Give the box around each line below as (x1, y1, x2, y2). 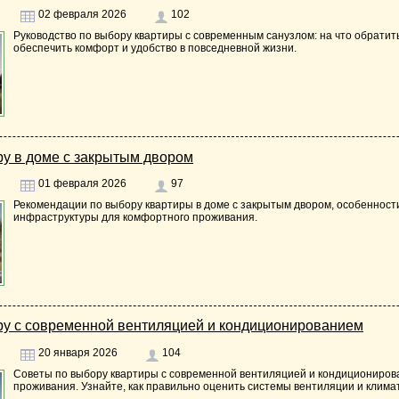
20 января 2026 (36, 346, 118, 359)
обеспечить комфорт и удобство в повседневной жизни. (13, 42, 297, 55)
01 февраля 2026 (36, 177, 126, 191)
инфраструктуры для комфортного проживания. (13, 211, 257, 224)
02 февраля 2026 (36, 8, 126, 21)
